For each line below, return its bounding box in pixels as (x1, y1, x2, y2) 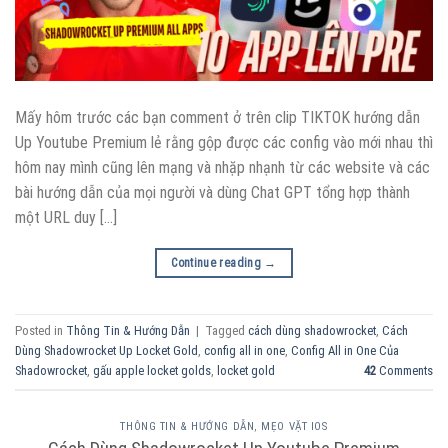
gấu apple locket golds (93, 363, 211, 379)
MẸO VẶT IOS (261, 419, 328, 433)
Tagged (205, 323, 248, 339)
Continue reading (171, 255, 265, 270)
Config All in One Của (291, 343, 399, 359)
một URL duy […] (15, 207, 117, 227)
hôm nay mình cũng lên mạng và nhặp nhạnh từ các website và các (15, 157, 430, 177)
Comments (376, 363, 433, 379)
